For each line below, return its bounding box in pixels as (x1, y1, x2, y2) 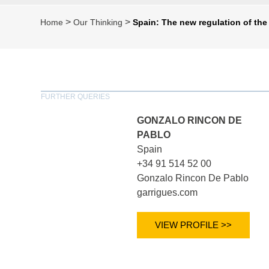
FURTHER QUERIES (40, 92, 110, 101)
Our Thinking (73, 17, 123, 27)
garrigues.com (137, 187, 198, 198)
